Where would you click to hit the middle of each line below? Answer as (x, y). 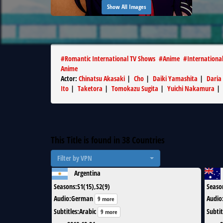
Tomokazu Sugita (135, 88)
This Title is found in (86, 140)
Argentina (87, 173)
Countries (147, 140)
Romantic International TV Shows (110, 58)
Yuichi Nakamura (191, 88)
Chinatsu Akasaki (102, 78)
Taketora (90, 88)
